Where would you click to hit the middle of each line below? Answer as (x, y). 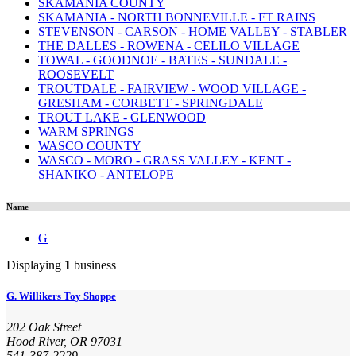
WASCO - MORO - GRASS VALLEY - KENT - (164, 160)
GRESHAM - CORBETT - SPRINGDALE (151, 103)
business (93, 265)
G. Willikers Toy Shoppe (61, 296)
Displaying (35, 265)
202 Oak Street (44, 327)
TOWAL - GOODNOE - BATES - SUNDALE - (163, 60)
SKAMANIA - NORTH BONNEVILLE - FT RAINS (177, 17)
